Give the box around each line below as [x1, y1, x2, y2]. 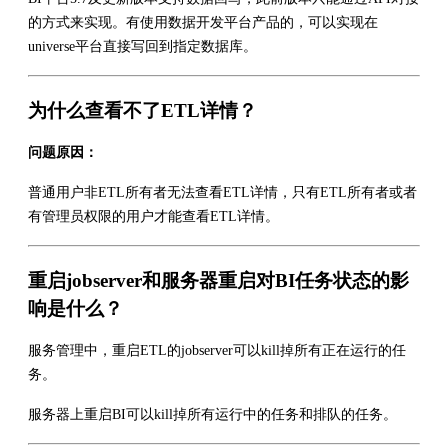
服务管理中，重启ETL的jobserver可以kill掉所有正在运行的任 [28, 342, 406, 358]
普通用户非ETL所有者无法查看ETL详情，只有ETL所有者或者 [28, 184, 417, 200]
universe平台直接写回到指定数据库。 [28, 38, 257, 54]
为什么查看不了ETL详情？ [28, 99, 257, 121]
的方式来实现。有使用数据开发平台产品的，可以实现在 [28, 14, 378, 30]
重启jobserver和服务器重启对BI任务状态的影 [28, 269, 409, 291]
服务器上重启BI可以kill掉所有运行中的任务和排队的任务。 [28, 406, 397, 422]
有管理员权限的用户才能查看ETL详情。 [28, 208, 279, 224]
